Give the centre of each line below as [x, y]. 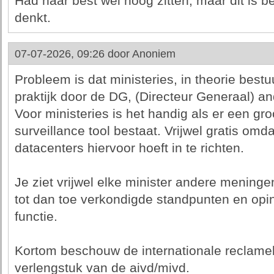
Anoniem [154, 54]
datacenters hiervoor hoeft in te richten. [129, 148]
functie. [36, 217]
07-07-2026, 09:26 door [73, 54]
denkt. [32, 18]
